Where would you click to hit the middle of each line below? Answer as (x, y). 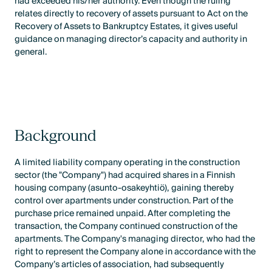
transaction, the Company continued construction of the (126, 226)
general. (31, 52)
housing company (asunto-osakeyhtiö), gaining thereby (124, 188)
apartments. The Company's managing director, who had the (135, 239)
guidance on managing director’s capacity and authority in (131, 39)
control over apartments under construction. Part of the (124, 200)
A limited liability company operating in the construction (127, 162)
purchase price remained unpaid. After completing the (123, 213)
